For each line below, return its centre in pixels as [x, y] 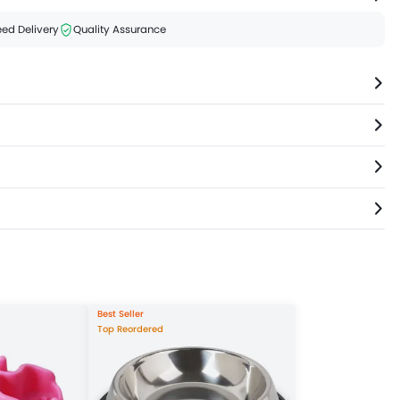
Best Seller [121, 314]
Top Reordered [131, 329]
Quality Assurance [120, 29]
